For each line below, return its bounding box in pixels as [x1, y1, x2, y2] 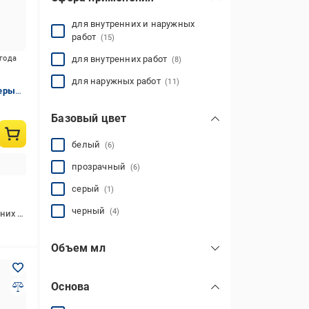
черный [72, 206, 110, 216]
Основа [51, 280, 90, 293]
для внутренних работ [72, 54, 172, 64]
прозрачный [72, 161, 130, 172]
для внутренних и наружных [72, 19, 195, 29]
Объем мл [51, 241, 106, 255]
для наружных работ [72, 76, 166, 86]
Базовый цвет [51, 112, 127, 125]
